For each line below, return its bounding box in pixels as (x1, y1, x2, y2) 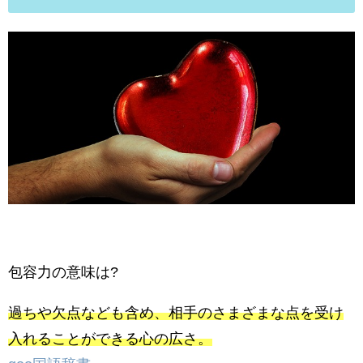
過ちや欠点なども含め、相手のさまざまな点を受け (8, 305, 344, 320)
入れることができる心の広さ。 (8, 331, 212, 346)
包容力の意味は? (8, 264, 118, 280)
